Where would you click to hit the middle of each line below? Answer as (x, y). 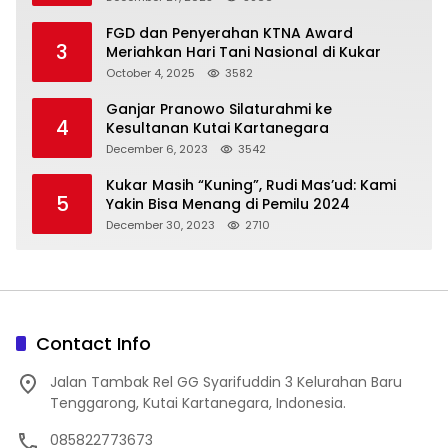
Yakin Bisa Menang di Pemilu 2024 (228, 203)
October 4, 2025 (150, 72)
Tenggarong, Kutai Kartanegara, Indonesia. (198, 402)
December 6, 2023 (157, 148)
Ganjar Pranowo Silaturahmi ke (219, 108)
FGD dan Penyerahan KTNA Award (229, 32)
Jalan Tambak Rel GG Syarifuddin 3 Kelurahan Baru (226, 381)
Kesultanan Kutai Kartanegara (217, 127)
